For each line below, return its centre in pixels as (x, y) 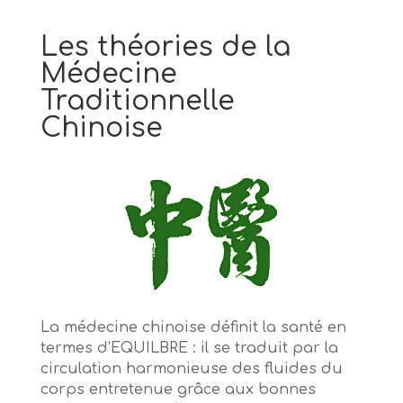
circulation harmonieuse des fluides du (191, 369)
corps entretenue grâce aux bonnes (178, 390)
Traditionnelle (137, 102)
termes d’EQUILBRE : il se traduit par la (189, 349)
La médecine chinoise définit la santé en (193, 328)
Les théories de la (165, 48)
